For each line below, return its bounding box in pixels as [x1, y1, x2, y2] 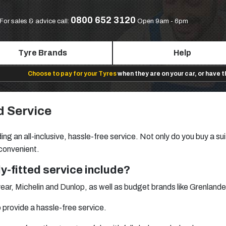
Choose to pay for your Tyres [27, 70, 117, 77]
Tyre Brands [18, 48, 67, 57]
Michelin [15, 183, 44, 191]
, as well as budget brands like [85, 183, 190, 191]
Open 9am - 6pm [137, 18, 188, 25]
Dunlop [60, 183, 85, 191]
